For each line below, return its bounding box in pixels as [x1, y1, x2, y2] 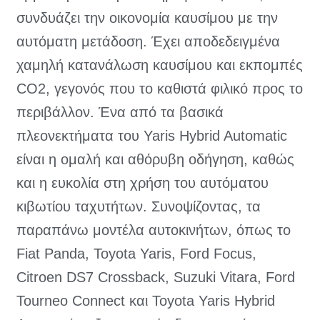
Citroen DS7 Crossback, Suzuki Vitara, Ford [16, 269, 295, 286]
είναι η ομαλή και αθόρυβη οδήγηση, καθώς [16, 151, 294, 168]
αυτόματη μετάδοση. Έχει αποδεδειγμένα [16, 34, 280, 50]
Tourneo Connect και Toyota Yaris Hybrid [16, 293, 275, 309]
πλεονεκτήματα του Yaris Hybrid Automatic [16, 128, 287, 144]
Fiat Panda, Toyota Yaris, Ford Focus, [16, 246, 256, 262]
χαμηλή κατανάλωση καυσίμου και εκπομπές [16, 57, 303, 74]
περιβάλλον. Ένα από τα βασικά [16, 104, 224, 121]
